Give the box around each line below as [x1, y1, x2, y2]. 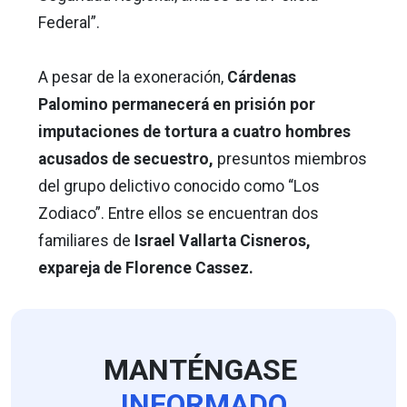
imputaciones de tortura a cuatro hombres [38, 122, 351, 141]
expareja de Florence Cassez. [38, 258, 253, 277]
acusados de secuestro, [38, 149, 213, 168]
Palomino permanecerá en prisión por [38, 94, 315, 114]
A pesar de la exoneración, [38, 67, 227, 86]
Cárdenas [227, 67, 296, 86]
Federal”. [38, 13, 100, 32]
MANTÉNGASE [103, 352, 304, 387]
